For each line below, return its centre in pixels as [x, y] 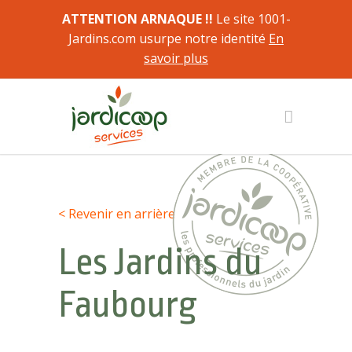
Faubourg [128, 305]
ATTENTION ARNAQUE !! [137, 19]
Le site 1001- [251, 19]
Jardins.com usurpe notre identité [169, 38]
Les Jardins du [160, 262]
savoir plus [176, 58]
